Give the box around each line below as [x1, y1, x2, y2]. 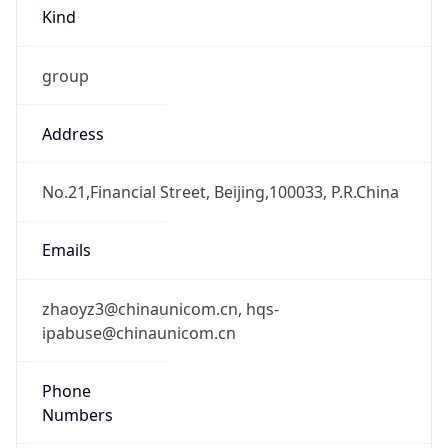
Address [41, 122, 104, 145]
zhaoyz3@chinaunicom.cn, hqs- [41, 297, 279, 320]
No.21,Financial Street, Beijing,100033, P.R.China [41, 181, 399, 204]
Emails [41, 239, 91, 262]
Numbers [41, 403, 113, 426]
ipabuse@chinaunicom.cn [41, 321, 236, 344]
